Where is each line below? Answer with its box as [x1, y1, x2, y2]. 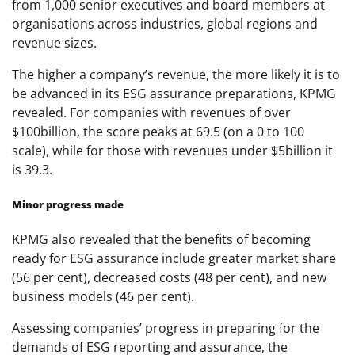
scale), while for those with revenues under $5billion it [12, 142, 333, 160]
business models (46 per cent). [12, 287, 194, 305]
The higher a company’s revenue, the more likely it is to [12, 66, 340, 84]
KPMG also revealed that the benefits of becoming [12, 230, 311, 248]
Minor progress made [12, 197, 124, 212]
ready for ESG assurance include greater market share [12, 249, 336, 267]
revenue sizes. [12, 34, 97, 52]
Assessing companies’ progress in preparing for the [12, 319, 319, 337]
